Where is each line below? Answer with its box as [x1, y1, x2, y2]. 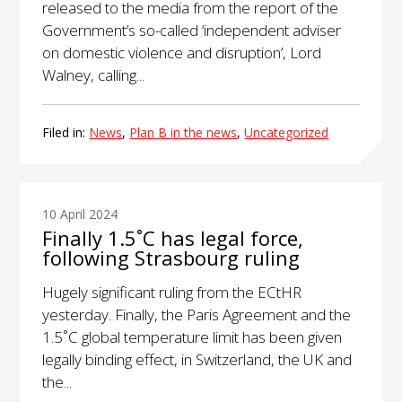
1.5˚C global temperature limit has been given [42, 326, 343, 347]
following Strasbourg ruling [42, 243, 301, 271]
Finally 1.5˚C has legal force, [42, 223, 304, 251]
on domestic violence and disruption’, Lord [42, 41, 322, 63]
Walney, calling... [42, 64, 145, 85]
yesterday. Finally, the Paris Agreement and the [42, 303, 352, 325]
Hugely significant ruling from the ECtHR [42, 281, 302, 302]
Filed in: [42, 123, 90, 141]
